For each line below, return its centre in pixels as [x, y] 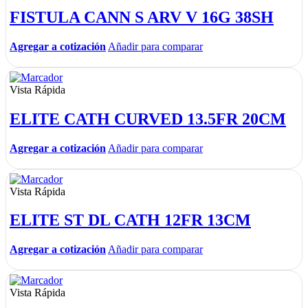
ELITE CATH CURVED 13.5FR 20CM [148, 119]
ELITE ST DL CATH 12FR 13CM [130, 220]
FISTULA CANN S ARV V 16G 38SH [142, 17]
